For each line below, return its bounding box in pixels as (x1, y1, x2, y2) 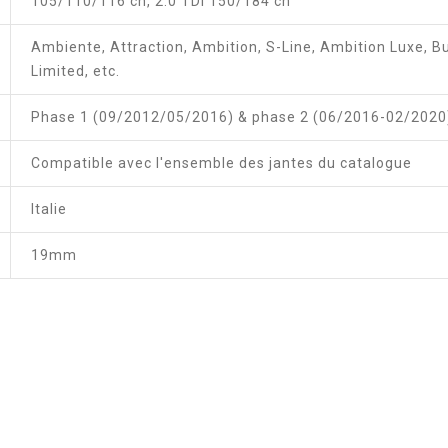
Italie (31, 200, 67, 217)
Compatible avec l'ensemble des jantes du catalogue (31, 154, 412, 171)
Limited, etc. (31, 62, 120, 79)
